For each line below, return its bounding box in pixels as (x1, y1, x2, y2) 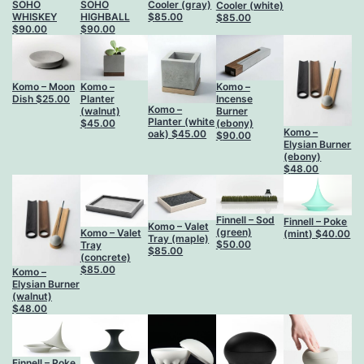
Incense (215, 93, 253, 106)
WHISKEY (12, 11, 57, 24)
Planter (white (148, 115, 215, 128)
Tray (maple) (148, 232, 210, 245)
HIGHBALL (80, 11, 130, 24)
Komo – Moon (12, 80, 75, 93)
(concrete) (80, 251, 131, 264)
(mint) (284, 227, 316, 240)
